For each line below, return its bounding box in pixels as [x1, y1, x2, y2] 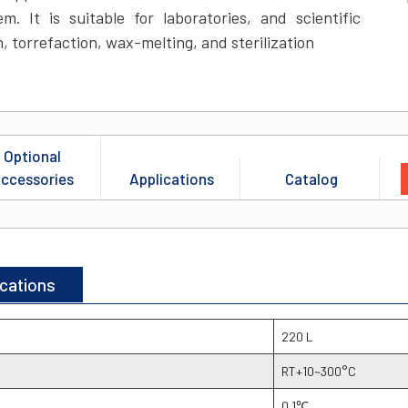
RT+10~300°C [281, 363, 356, 380]
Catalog [284, 169, 338, 189]
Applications [129, 169, 214, 189]
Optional [4, 147, 61, 166]
